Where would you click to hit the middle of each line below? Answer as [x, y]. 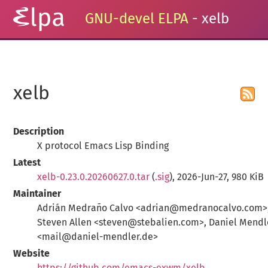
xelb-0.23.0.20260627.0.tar [94, 177]
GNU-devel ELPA [137, 19]
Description [39, 131]
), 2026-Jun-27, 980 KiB [217, 177]
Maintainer [37, 194]
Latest [27, 162]
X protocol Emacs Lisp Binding [103, 146]
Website [32, 253]
